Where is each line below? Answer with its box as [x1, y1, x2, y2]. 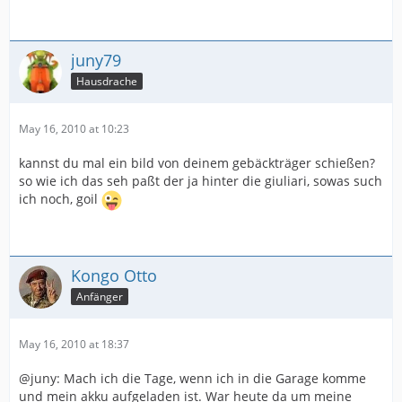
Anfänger [76, 288, 123, 304]
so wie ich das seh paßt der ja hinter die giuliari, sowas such [19, 172, 382, 189]
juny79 [71, 49, 121, 71]
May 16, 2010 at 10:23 [19, 121, 129, 136]
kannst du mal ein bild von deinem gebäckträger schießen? [19, 154, 375, 171]
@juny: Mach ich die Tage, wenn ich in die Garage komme [19, 370, 366, 387]
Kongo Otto [71, 265, 157, 286]
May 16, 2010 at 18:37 [19, 336, 129, 352]
